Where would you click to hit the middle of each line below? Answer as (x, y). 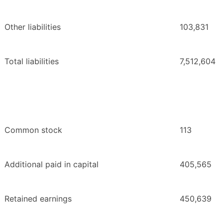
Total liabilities (32, 61)
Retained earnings (38, 198)
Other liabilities (33, 27)
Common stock (33, 130)
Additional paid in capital (52, 164)
